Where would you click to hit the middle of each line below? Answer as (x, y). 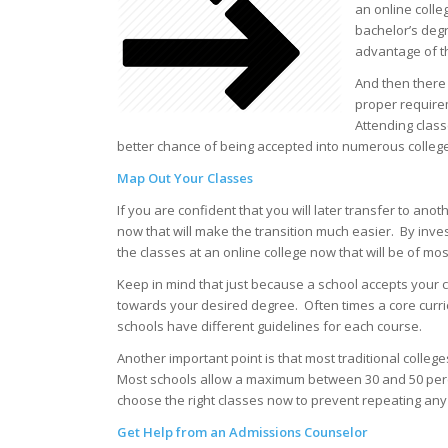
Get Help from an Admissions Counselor (243, 432)
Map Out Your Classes (185, 178)
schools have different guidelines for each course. (270, 326)
